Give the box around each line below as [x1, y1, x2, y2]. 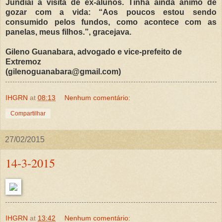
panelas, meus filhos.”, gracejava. [5, 27, 131, 36]
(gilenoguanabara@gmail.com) [5, 67, 121, 76]
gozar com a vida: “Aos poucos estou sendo [5, 7, 217, 16]
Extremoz [5, 57, 41, 66]
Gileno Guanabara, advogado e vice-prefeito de [5, 47, 182, 56]
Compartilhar [10, 110, 46, 117]
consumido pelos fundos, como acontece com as [5, 17, 217, 26]
